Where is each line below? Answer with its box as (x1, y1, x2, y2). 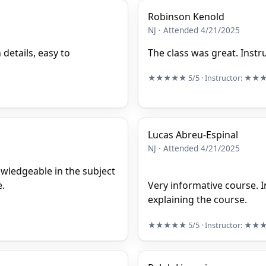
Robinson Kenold (148, 9, 224, 23)
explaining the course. (148, 193, 247, 207)
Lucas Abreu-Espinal (148, 128, 238, 142)
